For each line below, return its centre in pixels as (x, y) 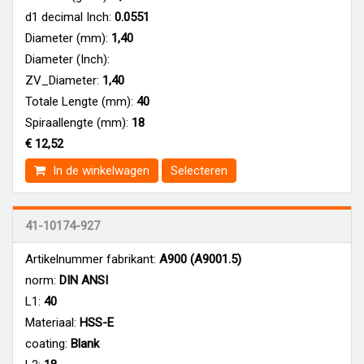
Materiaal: (51, 322)
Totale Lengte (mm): (79, 101)
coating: (46, 343)
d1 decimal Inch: (68, 17)
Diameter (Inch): (67, 59)
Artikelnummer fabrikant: (91, 259)
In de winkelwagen (100, 170)
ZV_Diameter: (62, 80)
